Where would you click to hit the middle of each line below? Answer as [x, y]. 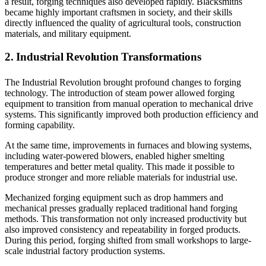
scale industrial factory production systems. [85, 251]
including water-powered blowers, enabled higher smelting [115, 156]
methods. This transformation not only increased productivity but [126, 219]
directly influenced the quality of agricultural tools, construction [123, 23]
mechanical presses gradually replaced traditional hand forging [121, 208]
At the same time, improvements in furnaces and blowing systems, [128, 145]
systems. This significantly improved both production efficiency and [132, 115]
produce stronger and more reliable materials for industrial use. [121, 178]
